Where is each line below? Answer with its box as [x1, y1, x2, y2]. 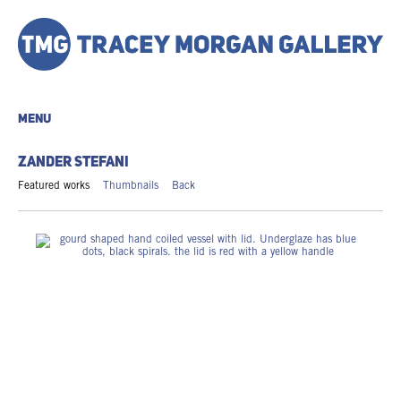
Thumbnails [103, 180, 158, 192]
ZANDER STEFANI [18, 155, 129, 170]
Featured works [18, 180, 90, 192]
